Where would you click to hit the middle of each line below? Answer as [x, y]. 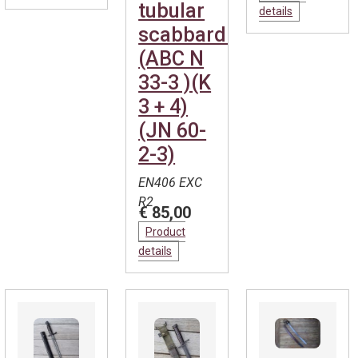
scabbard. [185, 35]
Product [166, 232]
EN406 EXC [171, 183]
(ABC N [171, 59]
